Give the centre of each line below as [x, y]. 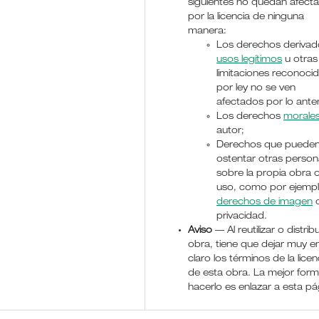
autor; [231, 131]
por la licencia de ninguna [246, 17]
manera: [208, 31]
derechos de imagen [265, 202]
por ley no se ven [256, 88]
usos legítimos [250, 60]
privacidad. [242, 216]
